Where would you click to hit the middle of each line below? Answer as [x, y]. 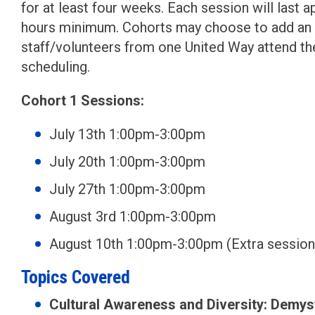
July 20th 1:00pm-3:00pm [127, 162]
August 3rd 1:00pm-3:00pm [133, 217]
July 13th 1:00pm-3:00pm [127, 134]
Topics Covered [76, 277]
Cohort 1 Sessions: [83, 101]
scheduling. [56, 67]
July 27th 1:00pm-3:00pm [127, 189]
